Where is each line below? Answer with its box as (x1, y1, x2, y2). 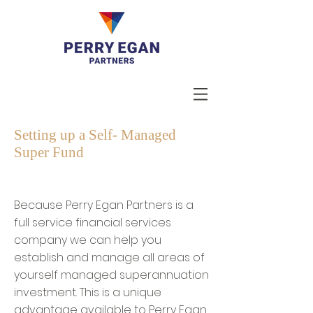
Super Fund (14, 144, 84, 161)
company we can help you (14, 232, 161, 248)
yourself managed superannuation (14, 267, 209, 283)
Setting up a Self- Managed (14, 126, 176, 143)
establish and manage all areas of (14, 249, 205, 265)
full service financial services (14, 214, 171, 231)
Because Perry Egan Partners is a (14, 197, 194, 213)
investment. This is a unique (14, 284, 161, 300)
